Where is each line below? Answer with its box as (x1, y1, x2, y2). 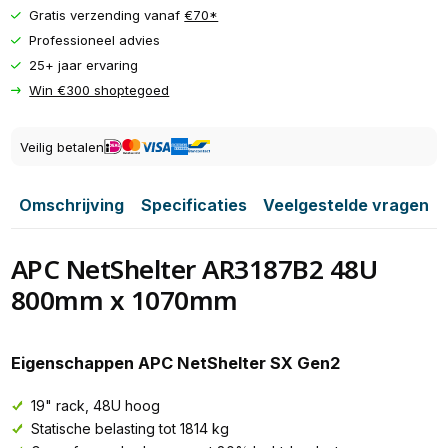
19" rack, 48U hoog (26, 396, 160, 414)
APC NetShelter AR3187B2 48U (10, 251, 378, 288)
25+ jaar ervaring (29, 57, 139, 74)
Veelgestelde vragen (263, 195, 430, 216)
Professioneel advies (29, 32, 161, 49)
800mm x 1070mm (10, 282, 238, 319)
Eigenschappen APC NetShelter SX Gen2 (10, 353, 340, 374)
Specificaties (140, 195, 247, 216)
